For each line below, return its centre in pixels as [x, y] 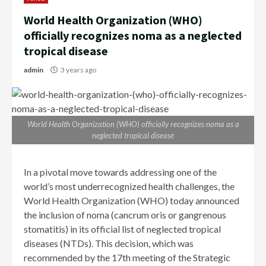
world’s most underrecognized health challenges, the [129, 186]
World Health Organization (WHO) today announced [132, 201]
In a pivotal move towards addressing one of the [120, 172]
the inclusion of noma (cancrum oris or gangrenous [125, 215]
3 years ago [78, 70]
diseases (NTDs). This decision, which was [109, 243]
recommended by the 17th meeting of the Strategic [127, 258]
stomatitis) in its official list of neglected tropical [122, 229]
